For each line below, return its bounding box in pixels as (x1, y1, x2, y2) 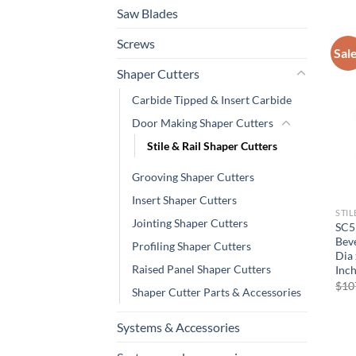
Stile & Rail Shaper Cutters (147, 139, 277, 153)
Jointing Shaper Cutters (132, 216, 248, 230)
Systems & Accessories (117, 319, 240, 335)
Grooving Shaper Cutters (132, 170, 254, 184)
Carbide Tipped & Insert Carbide (132, 93, 292, 107)
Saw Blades (117, 6, 178, 21)
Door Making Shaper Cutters (132, 116, 273, 130)
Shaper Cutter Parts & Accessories (132, 285, 301, 300)
